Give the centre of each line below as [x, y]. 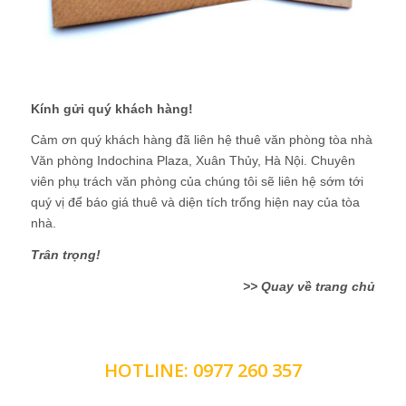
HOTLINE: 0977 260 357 [203, 371]
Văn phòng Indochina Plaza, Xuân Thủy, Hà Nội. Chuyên [193, 161]
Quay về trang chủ [319, 287]
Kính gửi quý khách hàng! [111, 108]
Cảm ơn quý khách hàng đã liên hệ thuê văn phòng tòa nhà [201, 140]
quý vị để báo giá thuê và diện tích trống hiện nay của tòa [195, 203]
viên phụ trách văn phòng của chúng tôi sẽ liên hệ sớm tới [197, 182]
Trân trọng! [65, 255]
